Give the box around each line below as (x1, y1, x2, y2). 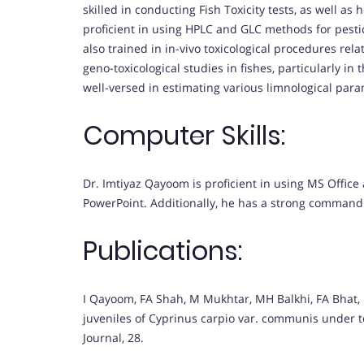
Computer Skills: (83, 117, 285, 154)
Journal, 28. (83, 329, 144, 345)
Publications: (83, 232, 242, 270)
